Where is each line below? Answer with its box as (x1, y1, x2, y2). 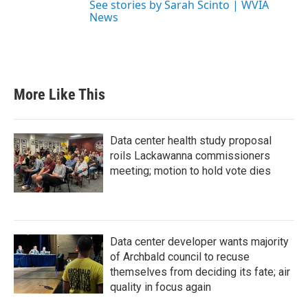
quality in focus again (110, 280, 211, 294)
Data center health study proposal (110, 133, 272, 147)
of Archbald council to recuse (110, 250, 250, 263)
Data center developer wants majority (110, 234, 289, 248)
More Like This (14, 85, 105, 103)
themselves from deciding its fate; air (110, 265, 290, 278)
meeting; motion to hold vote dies (110, 164, 271, 177)
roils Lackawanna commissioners (110, 148, 270, 162)
